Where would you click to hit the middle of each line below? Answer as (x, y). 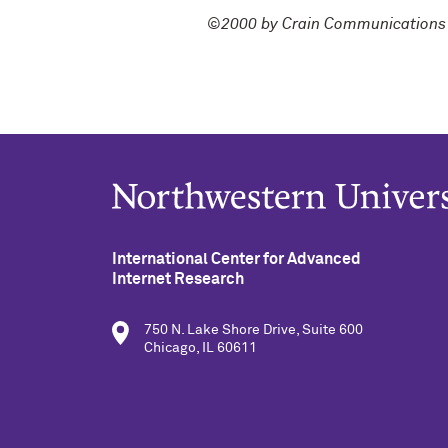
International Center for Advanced (236, 259)
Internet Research (178, 279)
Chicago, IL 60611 (200, 348)
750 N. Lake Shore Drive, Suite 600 (253, 330)
